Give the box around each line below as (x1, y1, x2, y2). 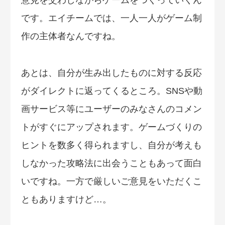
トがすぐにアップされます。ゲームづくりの (21, 122, 202, 132)
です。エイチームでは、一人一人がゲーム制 (21, 13, 202, 24)
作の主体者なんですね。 (21, 31, 121, 42)
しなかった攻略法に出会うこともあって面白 (21, 158, 202, 168)
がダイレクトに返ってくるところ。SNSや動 (21, 85, 202, 96)
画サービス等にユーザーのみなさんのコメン (21, 103, 202, 114)
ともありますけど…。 (21, 194, 111, 204)
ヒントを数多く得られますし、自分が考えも (21, 140, 202, 150)
